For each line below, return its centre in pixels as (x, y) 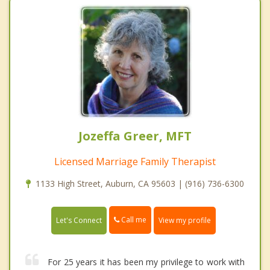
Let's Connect (79, 220)
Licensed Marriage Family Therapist (135, 162)
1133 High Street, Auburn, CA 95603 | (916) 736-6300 (140, 184)
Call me (133, 220)
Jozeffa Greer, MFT (135, 136)
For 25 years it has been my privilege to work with (146, 262)
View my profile (185, 220)
